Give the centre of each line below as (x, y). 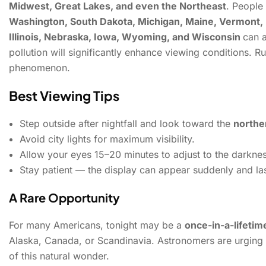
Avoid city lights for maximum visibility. (107, 139)
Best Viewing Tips (64, 96)
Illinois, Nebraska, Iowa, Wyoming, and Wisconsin (126, 37)
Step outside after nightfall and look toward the (126, 124)
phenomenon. (39, 68)
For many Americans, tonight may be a (97, 225)
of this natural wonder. (59, 256)
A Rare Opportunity (64, 198)
